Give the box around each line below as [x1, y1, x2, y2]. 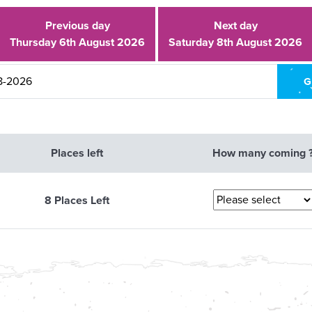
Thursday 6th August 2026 [10, 36, 145, 49]
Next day [213, 19, 258, 33]
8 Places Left [45, 194, 109, 208]
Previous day [45, 19, 110, 33]
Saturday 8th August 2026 [169, 36, 302, 49]
